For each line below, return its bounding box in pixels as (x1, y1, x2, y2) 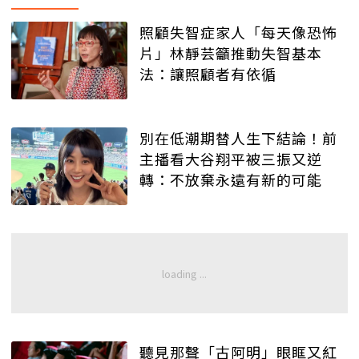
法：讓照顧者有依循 (139, 63, 276, 85)
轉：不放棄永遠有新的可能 (139, 168, 322, 190)
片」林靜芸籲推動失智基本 (139, 42, 322, 64)
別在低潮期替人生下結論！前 (139, 127, 337, 148)
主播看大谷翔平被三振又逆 (139, 147, 322, 169)
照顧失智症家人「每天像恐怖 (139, 22, 337, 43)
